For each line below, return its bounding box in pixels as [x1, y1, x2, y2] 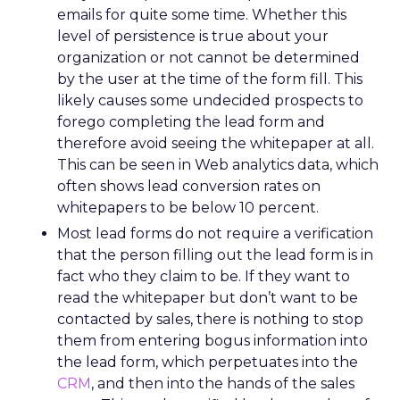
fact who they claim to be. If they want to [57, 268, 350, 285]
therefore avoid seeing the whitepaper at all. [57, 135, 374, 152]
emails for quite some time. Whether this [57, 6, 346, 23]
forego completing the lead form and [57, 113, 325, 130]
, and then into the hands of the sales [91, 375, 354, 392]
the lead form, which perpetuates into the [57, 354, 358, 371]
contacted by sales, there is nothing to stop [57, 311, 363, 328]
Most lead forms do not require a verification [57, 225, 373, 242]
